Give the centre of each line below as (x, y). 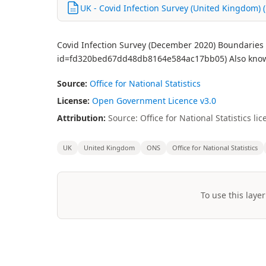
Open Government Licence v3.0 (154, 101)
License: (73, 101)
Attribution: (81, 118)
